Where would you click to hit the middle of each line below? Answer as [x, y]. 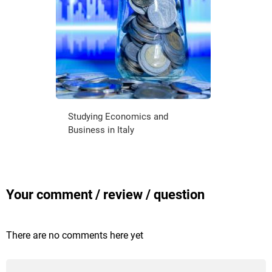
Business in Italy [101, 130]
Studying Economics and [118, 116]
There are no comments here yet [75, 235]
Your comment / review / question [105, 194]
